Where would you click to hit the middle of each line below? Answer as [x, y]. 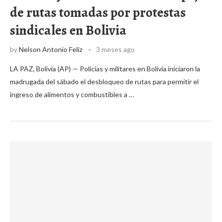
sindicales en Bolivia [68, 30]
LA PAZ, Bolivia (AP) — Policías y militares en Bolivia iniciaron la [105, 69]
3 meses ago [115, 49]
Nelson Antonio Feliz [51, 49]
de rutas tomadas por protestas [98, 12]
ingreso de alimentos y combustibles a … [72, 94]
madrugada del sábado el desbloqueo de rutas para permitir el [104, 82]
